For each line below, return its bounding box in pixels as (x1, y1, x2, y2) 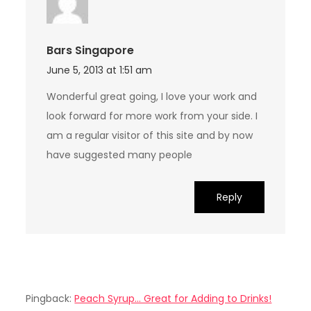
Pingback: (26, 292, 75, 306)
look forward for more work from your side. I (47, 109, 258, 124)
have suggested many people (47, 148, 193, 162)
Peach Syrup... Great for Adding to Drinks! (74, 292, 272, 306)
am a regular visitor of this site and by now (47, 128, 253, 143)
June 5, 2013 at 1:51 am (47, 63, 153, 78)
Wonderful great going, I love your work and (47, 90, 258, 104)
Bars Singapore (47, 42, 135, 59)
